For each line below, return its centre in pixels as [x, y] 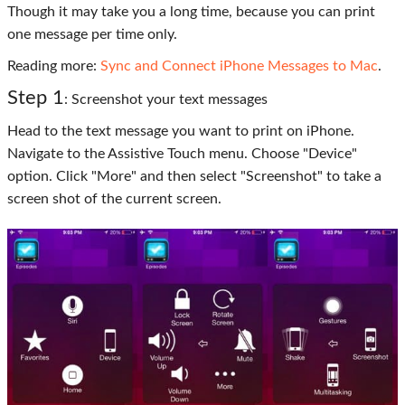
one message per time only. [92, 34]
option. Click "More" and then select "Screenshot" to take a [194, 176]
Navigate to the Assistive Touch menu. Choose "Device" [182, 154]
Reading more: [54, 66]
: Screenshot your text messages [166, 99]
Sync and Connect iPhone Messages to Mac [239, 66]
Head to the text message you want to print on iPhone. [181, 131]
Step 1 [36, 98]
